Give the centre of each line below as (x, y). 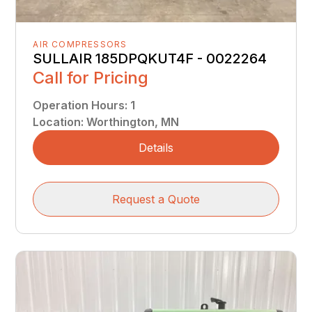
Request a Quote (156, 199)
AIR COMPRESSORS (80, 44)
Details (156, 147)
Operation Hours (79, 105)
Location (57, 122)
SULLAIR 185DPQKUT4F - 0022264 (150, 58)
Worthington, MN (133, 122)
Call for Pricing (91, 77)
